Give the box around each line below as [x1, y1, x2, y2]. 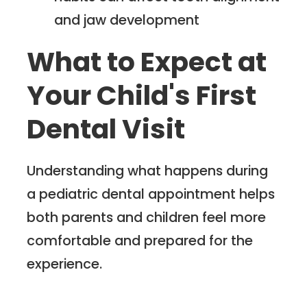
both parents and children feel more [27, 208, 267, 228]
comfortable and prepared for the [27, 231, 254, 251]
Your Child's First [27, 76, 257, 114]
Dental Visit [27, 110, 186, 148]
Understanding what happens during [27, 161, 269, 181]
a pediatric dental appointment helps [27, 184, 275, 204]
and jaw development [54, 10, 200, 30]
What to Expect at [27, 42, 267, 81]
